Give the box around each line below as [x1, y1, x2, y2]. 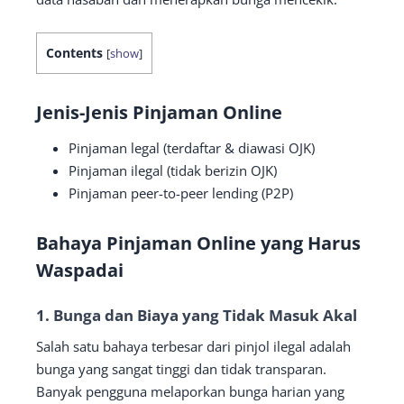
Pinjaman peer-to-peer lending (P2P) [69, 183, 293, 202]
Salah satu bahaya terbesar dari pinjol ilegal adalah [36, 336, 351, 355]
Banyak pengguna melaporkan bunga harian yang [36, 381, 344, 400]
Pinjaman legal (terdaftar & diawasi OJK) [69, 138, 315, 157]
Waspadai [36, 257, 124, 282]
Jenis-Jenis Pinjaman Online [36, 99, 282, 124]
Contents [46, 43, 103, 61]
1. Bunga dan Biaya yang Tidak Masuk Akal [36, 304, 357, 326]
